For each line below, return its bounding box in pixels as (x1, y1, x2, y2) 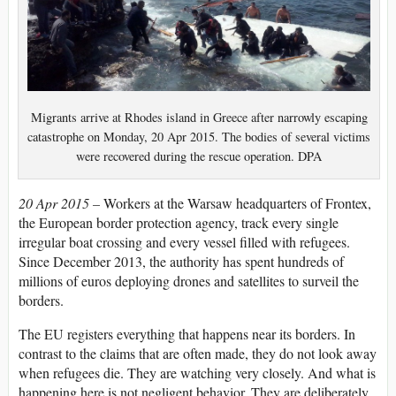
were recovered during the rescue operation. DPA (76, 148, 322, 164)
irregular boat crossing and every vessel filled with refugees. (19, 232, 350, 252)
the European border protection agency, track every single (19, 213, 339, 232)
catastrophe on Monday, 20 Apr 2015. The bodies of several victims (27, 128, 370, 145)
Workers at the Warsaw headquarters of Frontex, (103, 194, 371, 213)
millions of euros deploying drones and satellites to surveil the (19, 271, 359, 291)
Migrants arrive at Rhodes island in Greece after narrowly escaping (30, 109, 368, 126)
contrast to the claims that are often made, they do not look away (19, 344, 377, 363)
